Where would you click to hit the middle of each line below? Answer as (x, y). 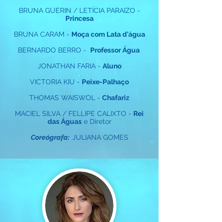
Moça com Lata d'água (108, 34)
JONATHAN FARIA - (70, 66)
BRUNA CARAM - (42, 34)
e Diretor (96, 121)
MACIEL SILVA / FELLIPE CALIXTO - (74, 113)
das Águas (64, 121)
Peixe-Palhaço (105, 82)
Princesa (79, 18)
